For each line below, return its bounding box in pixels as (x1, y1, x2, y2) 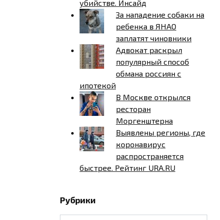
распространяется (116, 151, 184, 161)
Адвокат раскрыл (116, 45, 182, 55)
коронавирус (116, 139, 165, 149)
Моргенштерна (116, 115, 173, 125)
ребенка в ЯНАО (116, 21, 176, 31)
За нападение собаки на (116, 9, 204, 19)
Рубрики (60, 194, 96, 205)
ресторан (116, 104, 151, 113)
